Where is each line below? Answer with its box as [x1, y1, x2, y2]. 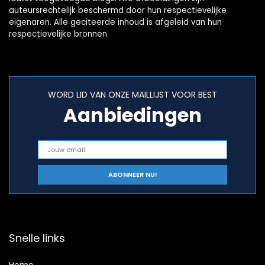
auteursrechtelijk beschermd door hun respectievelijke [9, 5, 227, 17]
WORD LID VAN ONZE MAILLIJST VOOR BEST [48, 89, 217, 101]
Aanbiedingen [63, 102, 202, 129]
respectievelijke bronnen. [9, 28, 109, 40]
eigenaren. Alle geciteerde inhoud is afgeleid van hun [9, 17, 222, 28]
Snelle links [9, 231, 65, 246]
